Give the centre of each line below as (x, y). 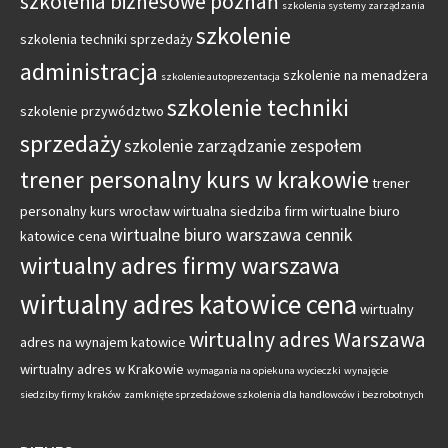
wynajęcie (366, 371)
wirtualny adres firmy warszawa (180, 266)
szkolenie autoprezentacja (220, 77)
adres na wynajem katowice (103, 342)
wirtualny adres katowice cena (188, 304)
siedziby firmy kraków (70, 395)
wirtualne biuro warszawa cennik (231, 235)
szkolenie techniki (258, 108)
